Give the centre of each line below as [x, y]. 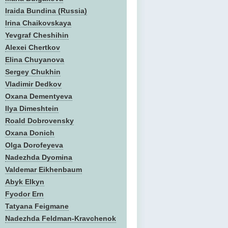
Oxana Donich [30, 133]
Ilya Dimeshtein [32, 108]
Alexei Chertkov [33, 47]
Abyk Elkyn [25, 182]
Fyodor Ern [24, 194]
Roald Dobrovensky [39, 121]
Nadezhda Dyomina [39, 157]
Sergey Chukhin [33, 72]
